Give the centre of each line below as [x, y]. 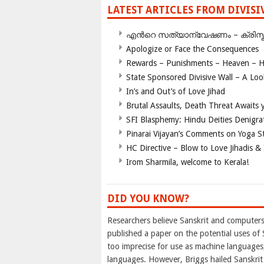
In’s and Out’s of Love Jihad [176, 92]
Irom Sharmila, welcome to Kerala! [187, 162]
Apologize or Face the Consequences [192, 49]
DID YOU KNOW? [148, 199]
